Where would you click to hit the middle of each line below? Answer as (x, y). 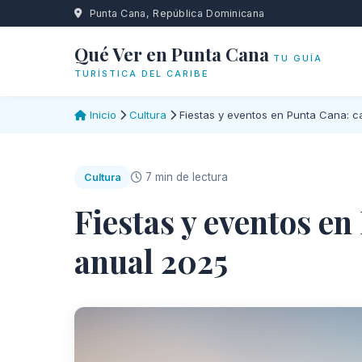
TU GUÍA (298, 58)
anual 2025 (151, 261)
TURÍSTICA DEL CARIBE (141, 73)
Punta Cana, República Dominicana (175, 13)
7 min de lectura (185, 177)
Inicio (101, 115)
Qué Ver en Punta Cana (172, 54)
